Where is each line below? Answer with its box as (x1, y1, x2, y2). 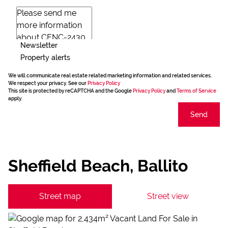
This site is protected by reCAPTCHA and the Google (8, 88, 133, 94)
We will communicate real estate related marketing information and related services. (8, 73, 212, 78)
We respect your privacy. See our (8, 80, 88, 86)
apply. (8, 96, 22, 101)
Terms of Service (177, 88, 216, 94)
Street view (147, 191, 189, 201)
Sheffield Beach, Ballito (8, 156, 188, 175)
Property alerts (20, 53, 70, 62)
